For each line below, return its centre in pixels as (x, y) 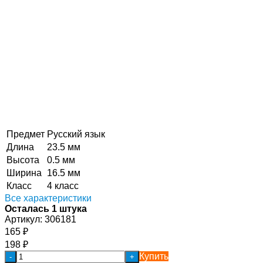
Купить (154, 256)
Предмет (26, 134)
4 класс (63, 186)
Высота (23, 160)
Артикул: (23, 219)
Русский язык (76, 134)
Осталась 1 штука (46, 208)
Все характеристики (48, 198)
